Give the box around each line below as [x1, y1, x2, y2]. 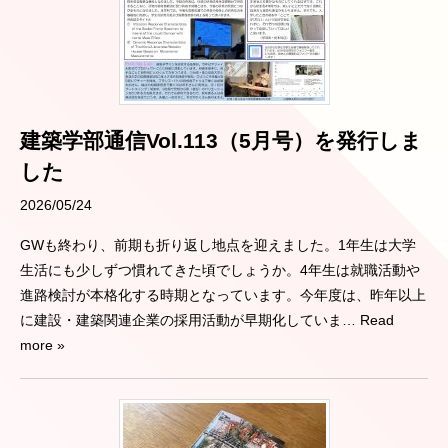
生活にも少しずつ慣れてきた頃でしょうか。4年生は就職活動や [20, 261, 420, 278]
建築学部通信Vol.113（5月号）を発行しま [20, 128, 422, 152]
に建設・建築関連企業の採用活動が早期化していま [20, 311, 342, 328]
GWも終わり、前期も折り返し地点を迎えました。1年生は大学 [20, 236, 416, 253]
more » [20, 336, 65, 353]
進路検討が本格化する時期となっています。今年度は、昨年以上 [20, 286, 426, 303]
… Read [342, 311, 394, 328]
